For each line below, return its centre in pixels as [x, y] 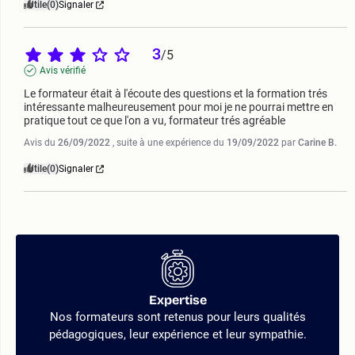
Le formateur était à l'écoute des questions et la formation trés [176, 94]
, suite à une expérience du [170, 143]
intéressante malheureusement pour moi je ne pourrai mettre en [179, 107]
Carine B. [317, 143]
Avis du [41, 143]
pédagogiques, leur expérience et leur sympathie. [177, 335]
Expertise [177, 300]
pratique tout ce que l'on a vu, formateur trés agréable [155, 121]
